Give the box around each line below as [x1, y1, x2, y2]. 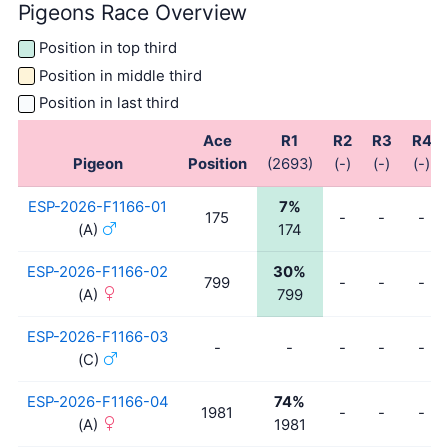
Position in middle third [38, 66, 202, 85]
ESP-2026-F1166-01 [28, 197, 167, 216]
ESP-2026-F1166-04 [26, 392, 169, 411]
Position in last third [38, 94, 179, 113]
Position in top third [38, 39, 177, 58]
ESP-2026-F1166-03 [27, 327, 168, 346]
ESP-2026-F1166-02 [27, 262, 168, 281]
